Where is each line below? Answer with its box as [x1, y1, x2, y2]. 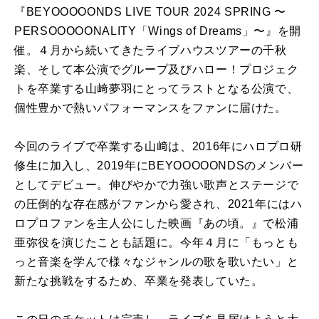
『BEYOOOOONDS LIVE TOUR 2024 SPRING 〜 [14, 5, 287, 18]
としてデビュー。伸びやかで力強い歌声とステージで [14, 178, 299, 191]
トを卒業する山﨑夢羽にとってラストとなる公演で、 [14, 82, 299, 95]
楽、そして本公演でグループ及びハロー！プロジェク [14, 63, 299, 75]
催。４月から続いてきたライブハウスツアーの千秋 [14, 43, 287, 56]
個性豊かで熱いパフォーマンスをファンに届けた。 [14, 101, 287, 114]
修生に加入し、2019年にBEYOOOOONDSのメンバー [14, 159, 304, 172]
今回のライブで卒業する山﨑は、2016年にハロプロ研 [14, 140, 303, 152]
